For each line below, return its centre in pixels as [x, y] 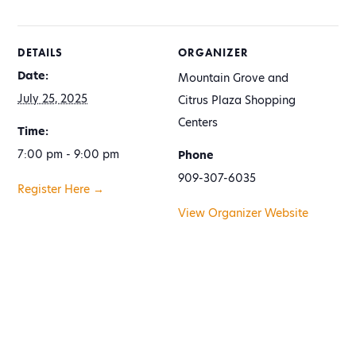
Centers [198, 123]
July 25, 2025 [53, 99]
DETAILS [41, 53]
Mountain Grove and [233, 78]
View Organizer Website [243, 213]
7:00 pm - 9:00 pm [69, 155]
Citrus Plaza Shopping [237, 101]
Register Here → [61, 190]
